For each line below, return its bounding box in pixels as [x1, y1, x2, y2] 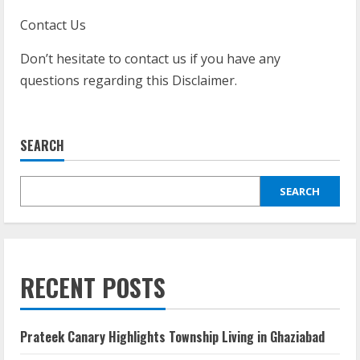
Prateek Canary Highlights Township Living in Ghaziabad [20, 327, 325, 346]
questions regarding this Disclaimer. [20, 72, 237, 89]
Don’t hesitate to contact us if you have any [20, 50, 280, 67]
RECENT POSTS [20, 269, 166, 305]
